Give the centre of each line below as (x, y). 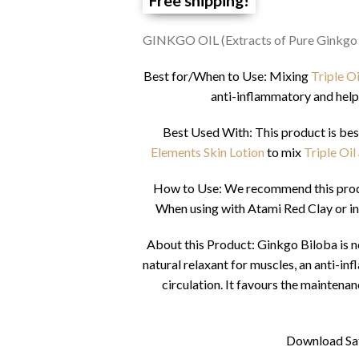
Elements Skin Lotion (208, 151)
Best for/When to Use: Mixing (226, 75)
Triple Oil (330, 151)
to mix (284, 151)
